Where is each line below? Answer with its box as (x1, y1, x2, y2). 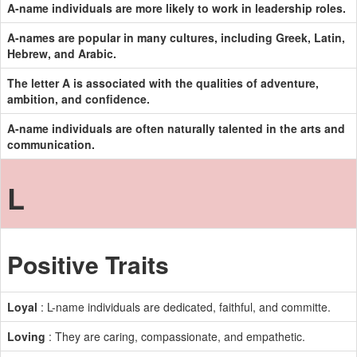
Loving (7, 328, 45, 344)
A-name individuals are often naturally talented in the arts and (7, 120, 345, 136)
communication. (7, 136, 95, 152)
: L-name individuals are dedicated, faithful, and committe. (37, 299, 331, 315)
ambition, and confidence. (7, 91, 150, 107)
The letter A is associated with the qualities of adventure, (7, 75, 319, 91)
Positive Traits (7, 247, 169, 281)
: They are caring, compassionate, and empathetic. (45, 328, 305, 344)
